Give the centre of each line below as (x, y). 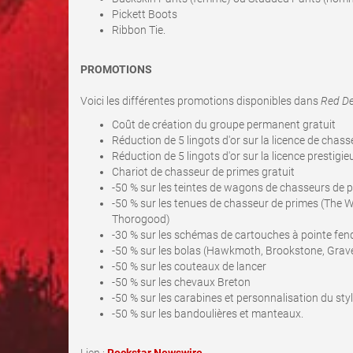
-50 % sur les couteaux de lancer (189, 266)
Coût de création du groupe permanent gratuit (224, 124)
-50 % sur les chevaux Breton (181, 282)
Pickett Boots (145, 14)
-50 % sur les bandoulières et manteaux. (208, 314)
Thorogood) (141, 219)
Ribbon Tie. (139, 30)
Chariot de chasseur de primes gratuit (203, 172)
